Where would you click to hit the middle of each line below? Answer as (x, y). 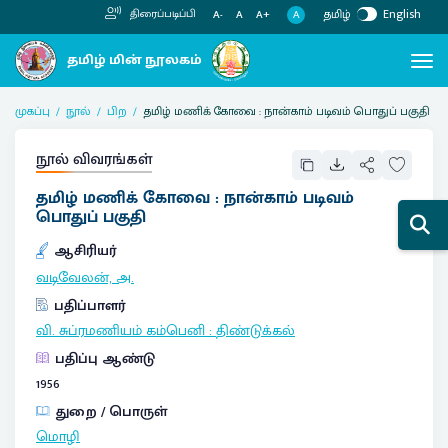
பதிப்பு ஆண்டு (105, 358)
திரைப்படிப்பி (161, 14)
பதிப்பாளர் (90, 305)
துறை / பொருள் (111, 411)
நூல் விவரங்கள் (94, 158)
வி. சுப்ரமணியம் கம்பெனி (120, 330)
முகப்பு (32, 110)
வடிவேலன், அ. (85, 277)
